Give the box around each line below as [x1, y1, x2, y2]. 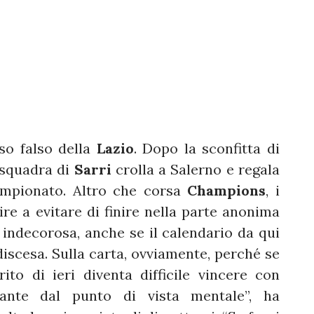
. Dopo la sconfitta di [133, 139, 280, 158]
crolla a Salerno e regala [111, 161, 280, 179]
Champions [187, 182, 266, 200]
